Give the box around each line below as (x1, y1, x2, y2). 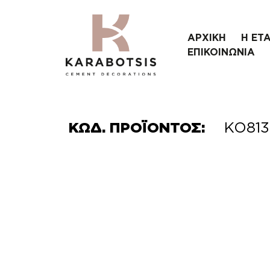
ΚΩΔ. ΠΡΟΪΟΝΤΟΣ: (69, 119, 210, 137)
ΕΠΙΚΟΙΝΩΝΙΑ (187, 46, 255, 58)
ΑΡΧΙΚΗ (187, 32, 226, 44)
